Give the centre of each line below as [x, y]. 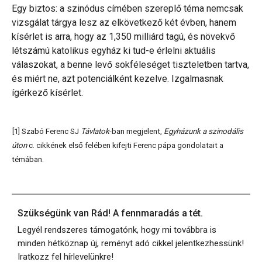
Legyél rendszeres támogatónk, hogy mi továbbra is [117, 230]
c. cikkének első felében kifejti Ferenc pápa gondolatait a [125, 145]
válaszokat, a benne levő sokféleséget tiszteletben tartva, [130, 65]
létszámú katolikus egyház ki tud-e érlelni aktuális [114, 51]
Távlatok [95, 131]
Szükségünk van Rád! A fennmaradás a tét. [110, 213]
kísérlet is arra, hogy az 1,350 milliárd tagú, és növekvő [123, 37]
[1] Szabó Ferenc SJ [46, 131]
